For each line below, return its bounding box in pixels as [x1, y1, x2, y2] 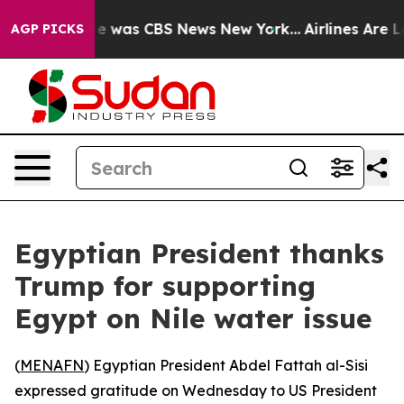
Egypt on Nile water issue [14, 301, 372, 335]
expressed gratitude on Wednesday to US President [14, 381, 377, 399]
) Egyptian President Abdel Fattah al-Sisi [84, 356, 368, 374]
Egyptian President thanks [14, 236, 384, 271]
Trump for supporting [14, 269, 316, 303]
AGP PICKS [11, 21, 84, 37]
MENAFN [20, 356, 84, 374]
